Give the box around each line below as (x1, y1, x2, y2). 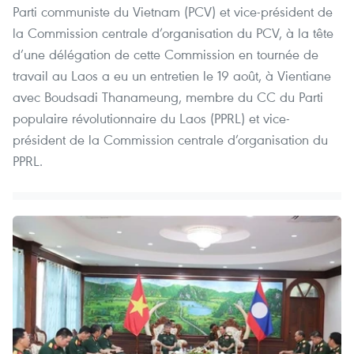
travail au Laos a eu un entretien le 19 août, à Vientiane (13, 66, 331, 85)
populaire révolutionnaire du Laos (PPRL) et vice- (13, 109, 290, 128)
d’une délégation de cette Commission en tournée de (13, 45, 318, 64)
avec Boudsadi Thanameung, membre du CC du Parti (13, 88, 323, 107)
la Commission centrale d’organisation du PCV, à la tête (13, 24, 333, 43)
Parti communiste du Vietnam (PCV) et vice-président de (13, 2, 333, 21)
